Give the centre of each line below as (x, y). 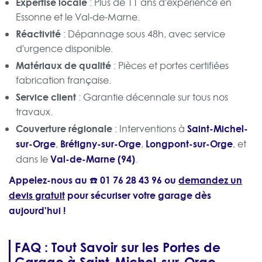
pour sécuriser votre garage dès (138, 195)
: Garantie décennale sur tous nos (152, 97)
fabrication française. (63, 80)
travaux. (34, 112)
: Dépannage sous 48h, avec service (143, 34)
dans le (33, 159)
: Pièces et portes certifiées (170, 66)
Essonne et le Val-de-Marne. (78, 17)
